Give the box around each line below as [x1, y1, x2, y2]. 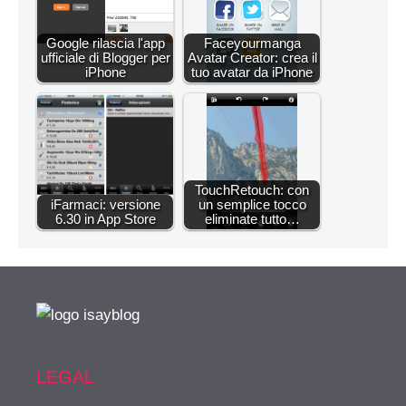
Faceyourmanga [203, 34, 301, 51]
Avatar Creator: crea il [187, 49, 317, 65]
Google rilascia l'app [45, 34, 165, 51]
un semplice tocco [198, 196, 306, 212]
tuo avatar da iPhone [191, 63, 313, 80]
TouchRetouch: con [195, 181, 309, 198]
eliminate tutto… [204, 210, 300, 227]
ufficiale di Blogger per [40, 49, 170, 65]
